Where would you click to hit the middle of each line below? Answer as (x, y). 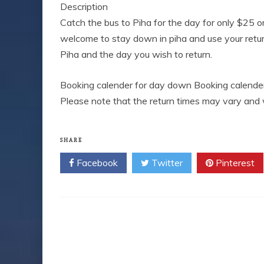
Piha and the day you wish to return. (136, 54)
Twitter (166, 163)
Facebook (96, 163)
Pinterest (234, 163)
